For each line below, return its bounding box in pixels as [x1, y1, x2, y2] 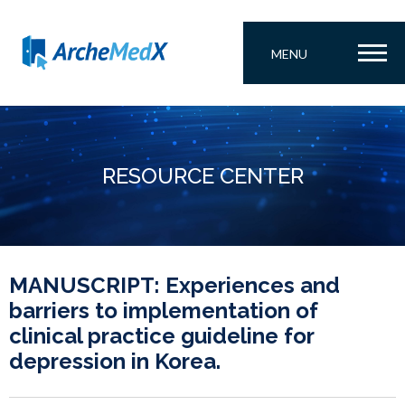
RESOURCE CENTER [101, 163, 304, 189]
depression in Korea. [9, 348, 221, 374]
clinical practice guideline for [9, 323, 314, 349]
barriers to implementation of [9, 297, 318, 324]
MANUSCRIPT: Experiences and [9, 272, 340, 298]
